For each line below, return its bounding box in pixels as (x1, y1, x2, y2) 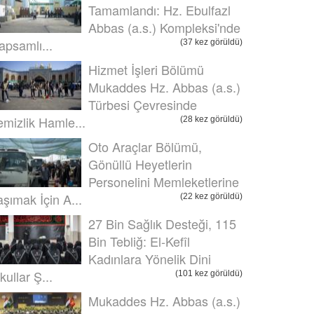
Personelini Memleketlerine (88, 172, 239, 191)
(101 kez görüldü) (175, 268, 243, 278)
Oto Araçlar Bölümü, (88, 137, 202, 156)
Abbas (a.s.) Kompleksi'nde (88, 18, 240, 36)
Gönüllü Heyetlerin (88, 155, 192, 173)
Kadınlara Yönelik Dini (88, 250, 211, 268)
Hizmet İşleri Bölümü (88, 60, 204, 78)
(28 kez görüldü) (180, 114, 243, 124)
